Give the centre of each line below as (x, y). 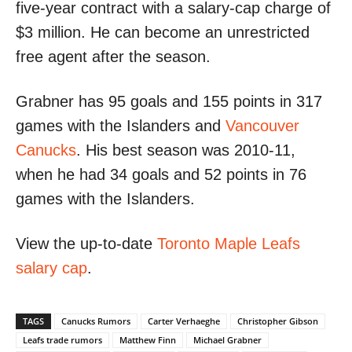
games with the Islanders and (121, 125)
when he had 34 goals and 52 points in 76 (161, 174)
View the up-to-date (86, 243)
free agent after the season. (113, 56)
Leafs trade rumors (62, 339)
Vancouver (262, 125)
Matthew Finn (148, 339)
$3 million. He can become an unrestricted (163, 32)
